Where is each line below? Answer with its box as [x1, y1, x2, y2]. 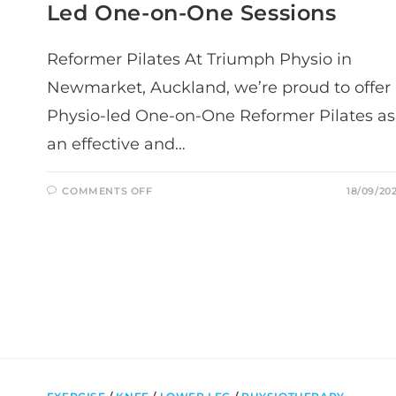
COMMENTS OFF [62, 184, 153, 197]
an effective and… [46, 133, 186, 154]
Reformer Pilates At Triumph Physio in [46, 49, 352, 69]
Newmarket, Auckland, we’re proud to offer [46, 77, 391, 97]
